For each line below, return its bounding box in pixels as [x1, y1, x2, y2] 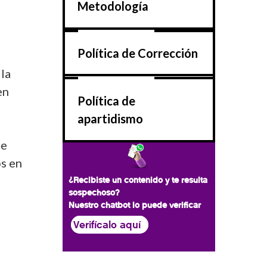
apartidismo [77, 111, 143, 126]
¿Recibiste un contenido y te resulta [69, 174, 207, 185]
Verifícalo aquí [73, 218, 141, 231]
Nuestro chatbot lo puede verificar [69, 199, 201, 210]
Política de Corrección [77, 46, 198, 61]
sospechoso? [69, 187, 122, 198]
